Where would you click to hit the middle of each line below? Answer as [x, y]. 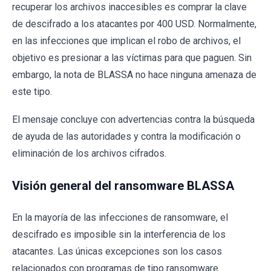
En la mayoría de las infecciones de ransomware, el [120, 217]
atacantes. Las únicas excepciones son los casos [117, 251]
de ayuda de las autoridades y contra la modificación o [126, 136]
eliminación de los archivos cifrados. [89, 153]
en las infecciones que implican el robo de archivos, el [126, 41]
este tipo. [32, 91]
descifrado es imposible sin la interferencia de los [119, 234]
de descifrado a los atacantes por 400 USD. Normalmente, [134, 24]
